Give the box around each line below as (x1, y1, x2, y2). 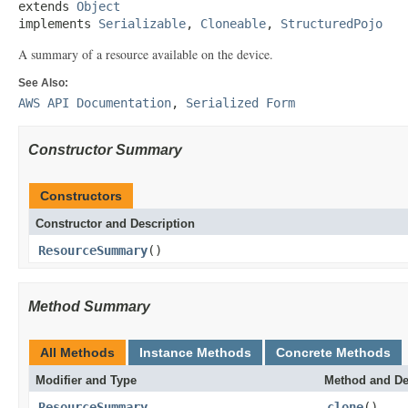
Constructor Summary (28, 142, 182, 158)
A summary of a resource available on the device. (18, 46, 273, 63)
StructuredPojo (280, 16, 382, 31)
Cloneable (200, 16, 266, 31)
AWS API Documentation (18, 96, 171, 110)
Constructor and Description (36, 217, 195, 230)
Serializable (98, 16, 186, 31)
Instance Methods (139, 345, 251, 360)
